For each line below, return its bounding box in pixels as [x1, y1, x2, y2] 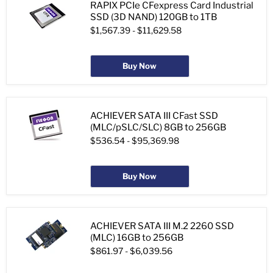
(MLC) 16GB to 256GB [90, 232, 183, 244]
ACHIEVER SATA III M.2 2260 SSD [90, 221, 234, 232]
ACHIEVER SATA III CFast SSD [90, 110, 218, 122]
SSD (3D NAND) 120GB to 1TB [90, 12, 217, 23]
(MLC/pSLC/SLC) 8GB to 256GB [90, 122, 226, 133]
